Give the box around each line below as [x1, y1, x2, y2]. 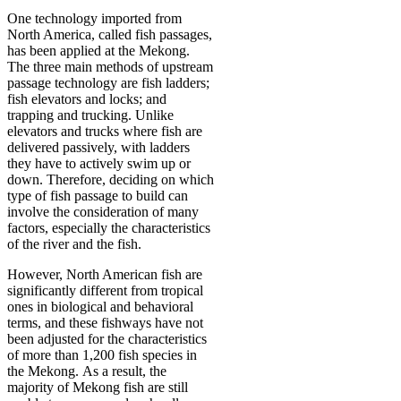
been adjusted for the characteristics [7, 330, 207, 346]
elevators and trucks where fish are [7, 123, 202, 139]
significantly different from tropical [7, 282, 203, 298]
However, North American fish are [7, 266, 202, 282]
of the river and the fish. [7, 235, 141, 252]
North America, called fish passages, [7, 26, 212, 42]
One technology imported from [7, 10, 182, 26]
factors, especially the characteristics [7, 219, 210, 235]
